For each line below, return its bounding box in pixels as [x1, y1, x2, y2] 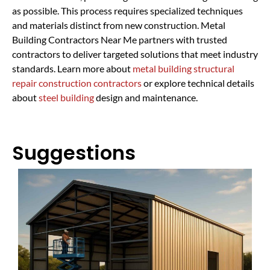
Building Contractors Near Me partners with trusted [12, 33, 227, 45]
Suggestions [12, 139, 136, 166]
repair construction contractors [12, 77, 142, 89]
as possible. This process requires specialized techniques [12, 4, 243, 16]
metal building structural [133, 62, 234, 74]
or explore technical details [142, 77, 254, 89]
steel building [39, 91, 94, 103]
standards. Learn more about [12, 62, 133, 74]
